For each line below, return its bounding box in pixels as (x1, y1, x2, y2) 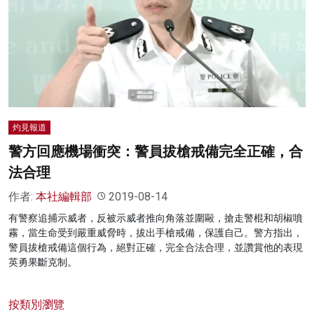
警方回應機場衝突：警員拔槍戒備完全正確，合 (8, 142, 303, 160)
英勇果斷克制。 (8, 256, 77, 268)
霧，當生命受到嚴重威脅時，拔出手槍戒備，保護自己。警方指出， (8, 226, 303, 238)
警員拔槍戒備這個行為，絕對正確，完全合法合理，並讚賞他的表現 (8, 241, 303, 253)
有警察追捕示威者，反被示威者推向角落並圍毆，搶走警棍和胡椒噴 (8, 212, 303, 224)
